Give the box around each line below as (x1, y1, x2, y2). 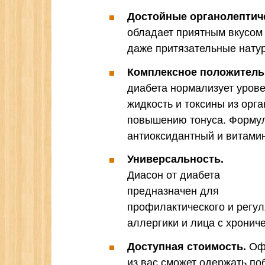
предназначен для (127, 185, 219, 198)
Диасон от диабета (127, 169, 220, 182)
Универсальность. (127, 153, 224, 166)
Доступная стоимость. (127, 240, 246, 253)
